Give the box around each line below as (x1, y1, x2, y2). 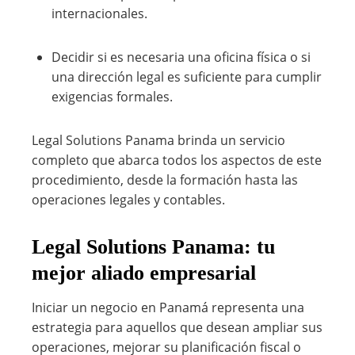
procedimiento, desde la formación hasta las (32, 171, 298, 189)
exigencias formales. (52, 88, 173, 105)
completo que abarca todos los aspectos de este (32, 151, 322, 169)
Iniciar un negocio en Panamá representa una (32, 299, 304, 316)
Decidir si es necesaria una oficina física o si (52, 48, 311, 66)
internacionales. (52, 5, 147, 22)
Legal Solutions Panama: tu (32, 235, 275, 258)
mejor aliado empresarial (32, 261, 256, 284)
